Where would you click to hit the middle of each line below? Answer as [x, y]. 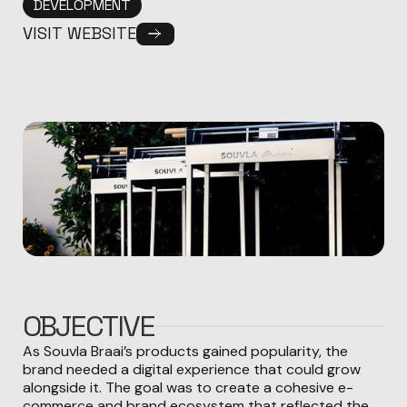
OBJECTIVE [89, 326]
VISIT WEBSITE [80, 33]
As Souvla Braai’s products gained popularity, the [186, 351]
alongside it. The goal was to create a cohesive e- [189, 387]
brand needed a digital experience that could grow [192, 369]
